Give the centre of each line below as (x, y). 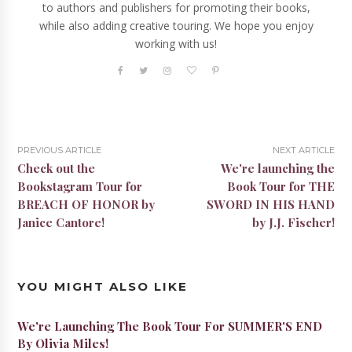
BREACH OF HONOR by (86, 204)
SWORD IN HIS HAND (270, 204)
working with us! (176, 44)
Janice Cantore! (61, 222)
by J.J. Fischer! (293, 222)
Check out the (57, 168)
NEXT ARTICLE (303, 150)
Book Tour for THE (280, 186)
